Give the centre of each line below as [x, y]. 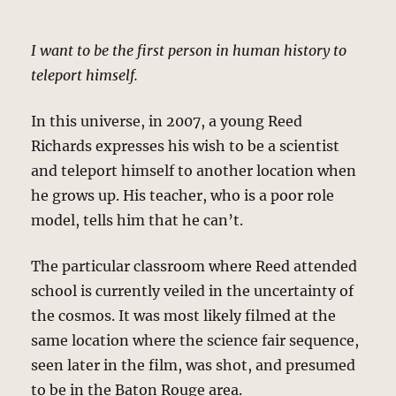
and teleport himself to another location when [194, 171]
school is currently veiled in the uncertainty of [193, 291]
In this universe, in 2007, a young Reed [167, 122]
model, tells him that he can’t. [137, 221]
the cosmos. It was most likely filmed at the [184, 316]
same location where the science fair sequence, [195, 341]
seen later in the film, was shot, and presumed [194, 366]
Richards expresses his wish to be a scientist [186, 146]
